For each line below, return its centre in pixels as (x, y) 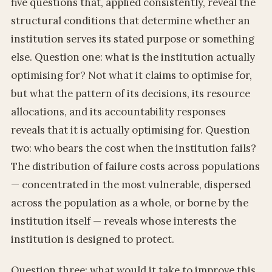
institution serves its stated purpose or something (132, 39)
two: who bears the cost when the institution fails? (133, 148)
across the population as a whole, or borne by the (129, 202)
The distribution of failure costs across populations (135, 166)
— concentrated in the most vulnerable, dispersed (131, 184)
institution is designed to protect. (92, 239)
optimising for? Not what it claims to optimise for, (131, 75)
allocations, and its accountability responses (118, 111)
